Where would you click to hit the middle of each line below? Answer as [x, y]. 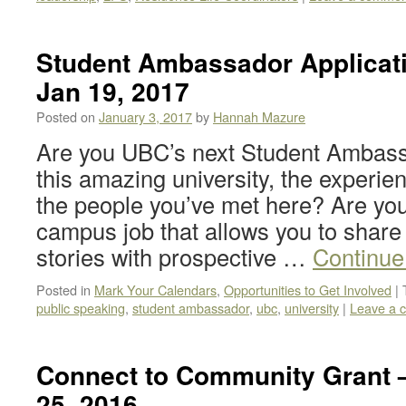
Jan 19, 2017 [113, 91]
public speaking [81, 308]
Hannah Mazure [259, 116]
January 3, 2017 [145, 116]
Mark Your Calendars [155, 290]
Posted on [66, 116]
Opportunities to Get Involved [308, 290]
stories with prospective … [174, 256]
